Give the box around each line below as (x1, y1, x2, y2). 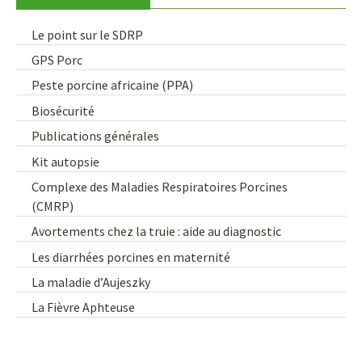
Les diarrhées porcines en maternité (32, 248, 231, 265)
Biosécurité (32, 102, 95, 119)
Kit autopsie (32, 153, 100, 170)
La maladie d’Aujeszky (32, 274, 151, 291)
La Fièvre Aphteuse (32, 299, 136, 316)
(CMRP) (32, 197, 74, 214)
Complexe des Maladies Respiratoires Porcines (32, 178, 288, 195)
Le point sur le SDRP (32, 26, 144, 43)
